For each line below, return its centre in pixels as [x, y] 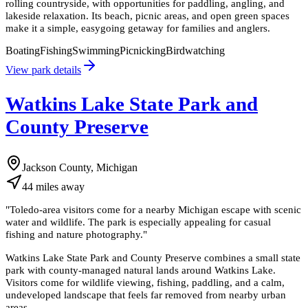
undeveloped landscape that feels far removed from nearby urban [146, 294]
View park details [43, 70]
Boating [23, 51]
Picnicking [143, 51]
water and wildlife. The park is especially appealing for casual [138, 222]
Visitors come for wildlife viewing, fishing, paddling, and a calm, [145, 282]
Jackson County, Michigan [80, 168]
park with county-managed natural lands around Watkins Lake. [141, 269]
